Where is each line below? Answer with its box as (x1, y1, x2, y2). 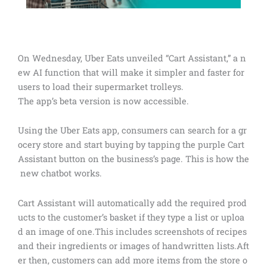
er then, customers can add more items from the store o (18, 254, 247, 266)
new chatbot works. (18, 167, 102, 179)
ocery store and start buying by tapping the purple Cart (18, 139, 247, 151)
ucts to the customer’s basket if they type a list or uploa (18, 211, 244, 223)
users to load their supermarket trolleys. (18, 80, 184, 92)
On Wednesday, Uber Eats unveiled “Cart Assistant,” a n (18, 52, 246, 64)
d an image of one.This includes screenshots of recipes (18, 225, 249, 237)
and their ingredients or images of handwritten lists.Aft (18, 240, 249, 252)
